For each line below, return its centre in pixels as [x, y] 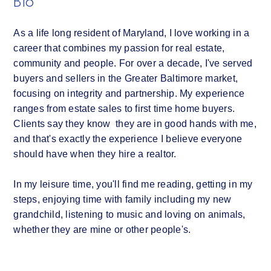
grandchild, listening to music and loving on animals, [129, 214]
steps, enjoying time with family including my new [122, 199]
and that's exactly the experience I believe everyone [128, 139]
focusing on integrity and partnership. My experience [129, 93]
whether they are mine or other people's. [102, 229]
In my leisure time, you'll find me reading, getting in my [133, 184]
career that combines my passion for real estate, [119, 48]
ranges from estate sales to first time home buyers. [124, 108]
